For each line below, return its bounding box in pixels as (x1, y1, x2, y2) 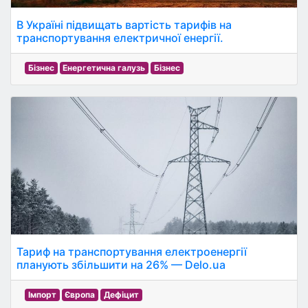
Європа (65, 289, 96, 300)
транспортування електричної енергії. (16, 31, 223, 45)
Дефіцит (103, 289, 139, 300)
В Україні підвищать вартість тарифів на (16, 18, 232, 32)
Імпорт (27, 289, 56, 300)
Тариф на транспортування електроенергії (16, 245, 247, 258)
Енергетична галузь (63, 63, 146, 73)
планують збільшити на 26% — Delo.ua (16, 258, 225, 272)
